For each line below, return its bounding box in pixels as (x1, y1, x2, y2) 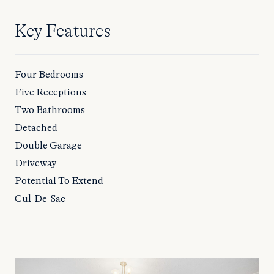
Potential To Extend (15, 176, 103, 187)
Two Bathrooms (15, 105, 85, 116)
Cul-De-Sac (15, 194, 65, 204)
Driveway (15, 158, 56, 169)
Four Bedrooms (15, 70, 83, 80)
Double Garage (15, 141, 82, 151)
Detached (15, 123, 57, 133)
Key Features (15, 23, 111, 41)
